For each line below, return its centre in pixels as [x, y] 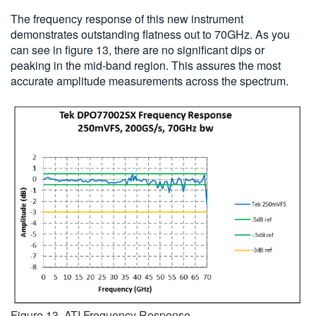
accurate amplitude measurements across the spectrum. [150, 81]
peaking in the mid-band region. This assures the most [146, 66]
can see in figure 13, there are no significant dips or [138, 50]
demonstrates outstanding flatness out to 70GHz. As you [150, 35]
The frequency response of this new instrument [127, 19]
